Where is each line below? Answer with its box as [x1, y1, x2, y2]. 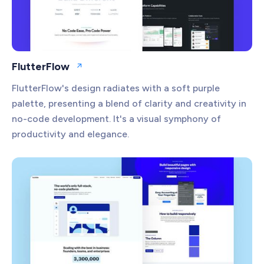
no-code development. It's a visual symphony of [12, 113, 221, 124]
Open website [78, 65, 132, 76]
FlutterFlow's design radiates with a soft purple [12, 82, 220, 94]
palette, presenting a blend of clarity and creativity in [12, 97, 246, 109]
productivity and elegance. [12, 128, 129, 140]
